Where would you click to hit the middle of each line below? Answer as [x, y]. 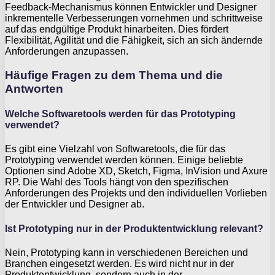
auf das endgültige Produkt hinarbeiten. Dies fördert [117, 29]
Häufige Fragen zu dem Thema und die [114, 75]
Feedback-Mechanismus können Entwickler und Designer [131, 7]
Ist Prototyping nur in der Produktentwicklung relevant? [134, 228]
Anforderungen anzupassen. [67, 52]
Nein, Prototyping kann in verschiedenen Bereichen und [126, 253]
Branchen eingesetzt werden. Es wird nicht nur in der [119, 264]
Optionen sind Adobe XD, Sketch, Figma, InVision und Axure [136, 171]
